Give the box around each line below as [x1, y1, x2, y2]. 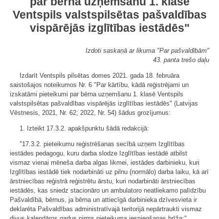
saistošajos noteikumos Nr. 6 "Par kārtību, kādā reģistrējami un [10, 81, 189, 88]
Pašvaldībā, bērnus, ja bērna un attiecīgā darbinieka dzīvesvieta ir [10, 196, 197, 203]
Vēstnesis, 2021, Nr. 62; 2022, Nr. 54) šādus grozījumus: [10, 109, 171, 116]
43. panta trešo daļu [153, 56, 209, 64]
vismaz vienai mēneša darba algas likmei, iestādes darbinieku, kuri [10, 159, 199, 166]
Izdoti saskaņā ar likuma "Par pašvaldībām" [86, 47, 209, 54]
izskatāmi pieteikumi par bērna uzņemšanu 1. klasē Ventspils [10, 90, 183, 98]
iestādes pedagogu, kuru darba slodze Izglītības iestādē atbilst [10, 150, 187, 157]
